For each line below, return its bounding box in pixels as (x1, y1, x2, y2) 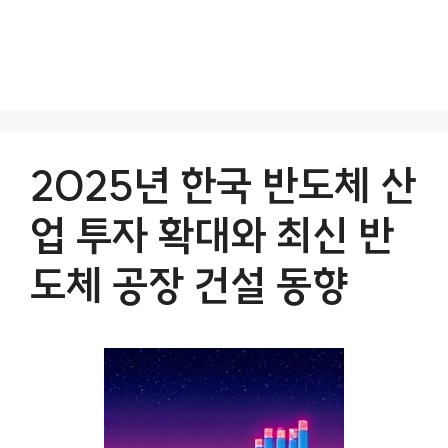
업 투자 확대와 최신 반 (30, 210, 394, 262)
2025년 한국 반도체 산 (30, 160, 416, 212)
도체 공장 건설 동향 (30, 260, 348, 312)
